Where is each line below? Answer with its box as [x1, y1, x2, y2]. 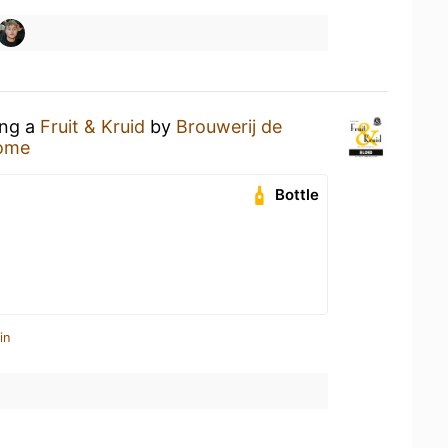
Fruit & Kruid [40, 115, 145, 137]
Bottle [275, 184, 320, 204]
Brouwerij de [176, 115, 282, 137]
